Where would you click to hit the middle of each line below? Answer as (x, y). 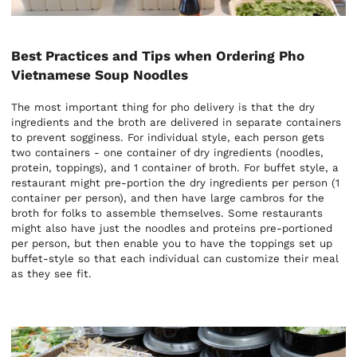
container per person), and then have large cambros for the (168, 198)
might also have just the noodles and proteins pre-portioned (172, 228)
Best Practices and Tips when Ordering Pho (158, 55)
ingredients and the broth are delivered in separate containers (177, 122)
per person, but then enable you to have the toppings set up (172, 243)
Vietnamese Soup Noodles (100, 75)
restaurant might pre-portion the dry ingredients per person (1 (176, 182)
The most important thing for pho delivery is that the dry (163, 107)
